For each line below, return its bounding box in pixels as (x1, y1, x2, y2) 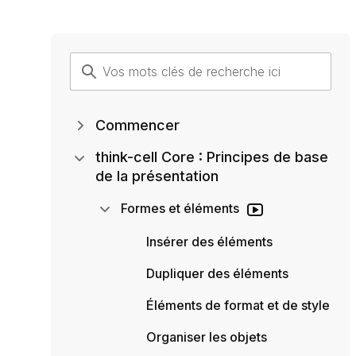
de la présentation (95, 168, 219, 184)
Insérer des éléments (146, 233, 273, 250)
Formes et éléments (121, 200, 239, 216)
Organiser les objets (146, 328, 267, 345)
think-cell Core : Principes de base (95, 149, 328, 165)
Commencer (95, 117, 180, 133)
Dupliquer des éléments (146, 265, 288, 281)
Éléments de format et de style (146, 296, 330, 313)
